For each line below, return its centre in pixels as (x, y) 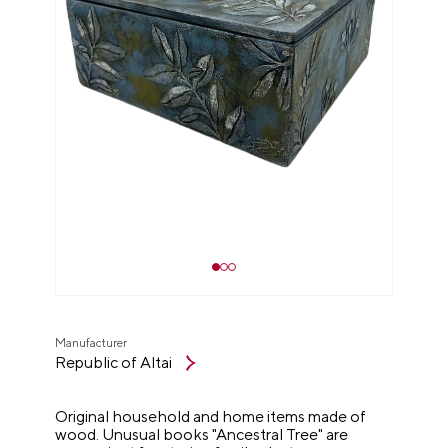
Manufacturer (91, 343)
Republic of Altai (114, 362)
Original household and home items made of (211, 416)
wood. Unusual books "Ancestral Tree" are (202, 434)
